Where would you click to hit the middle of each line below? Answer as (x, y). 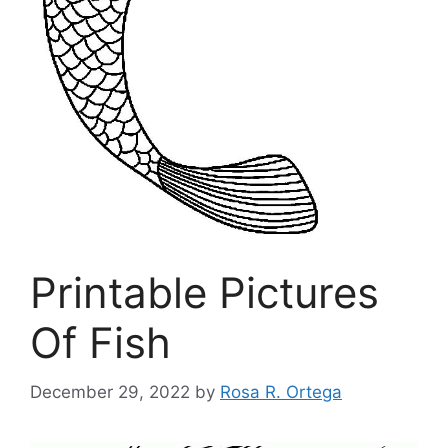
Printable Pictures (204, 293)
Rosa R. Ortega (281, 391)
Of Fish (100, 343)
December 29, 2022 (110, 391)
